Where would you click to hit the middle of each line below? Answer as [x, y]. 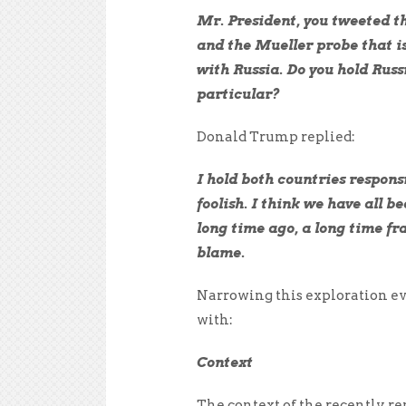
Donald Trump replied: [276, 136]
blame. [221, 252]
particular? [240, 94]
